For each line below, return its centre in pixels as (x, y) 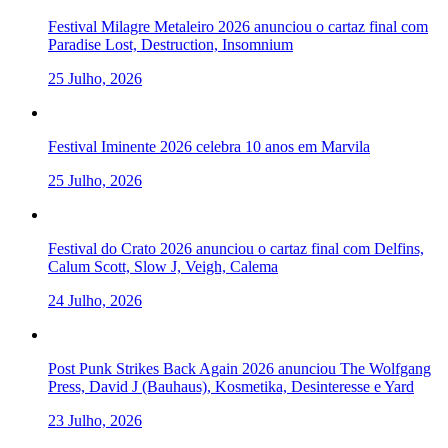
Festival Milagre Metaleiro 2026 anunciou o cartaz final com (238, 26)
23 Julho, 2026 (95, 420)
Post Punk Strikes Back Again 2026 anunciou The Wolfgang (239, 368)
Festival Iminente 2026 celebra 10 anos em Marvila (209, 146)
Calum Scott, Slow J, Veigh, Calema (163, 266)
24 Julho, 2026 (95, 300)
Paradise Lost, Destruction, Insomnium (170, 44)
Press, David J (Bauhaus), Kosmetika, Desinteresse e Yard (231, 386)
